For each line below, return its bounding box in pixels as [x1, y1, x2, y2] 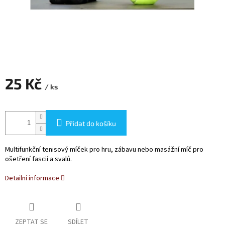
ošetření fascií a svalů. [5, 154, 72, 165]
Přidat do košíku [66, 119, 116, 128]
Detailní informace [5, 173, 59, 184]
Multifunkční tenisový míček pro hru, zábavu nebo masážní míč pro [5, 145, 203, 155]
